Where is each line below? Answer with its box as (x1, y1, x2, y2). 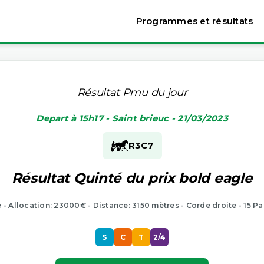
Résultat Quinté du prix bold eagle (11, 169, 253, 186)
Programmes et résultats (136, 15, 253, 27)
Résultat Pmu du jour (77, 85, 187, 99)
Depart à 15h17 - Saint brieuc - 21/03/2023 (36, 112, 228, 124)
